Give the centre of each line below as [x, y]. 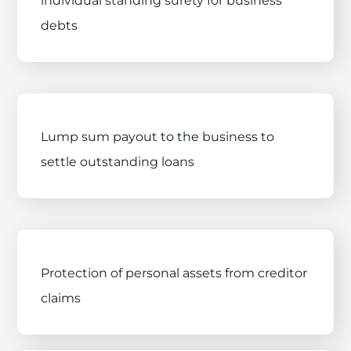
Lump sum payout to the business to [158, 137]
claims [61, 298]
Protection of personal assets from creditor [174, 273]
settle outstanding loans [118, 162]
